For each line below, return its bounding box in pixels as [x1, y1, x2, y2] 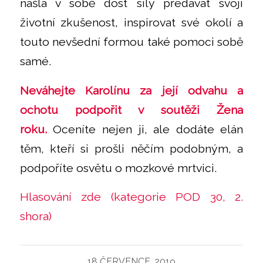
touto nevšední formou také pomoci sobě [19, 35, 244, 49]
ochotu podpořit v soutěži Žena [19, 103, 244, 117]
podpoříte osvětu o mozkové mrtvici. [19, 161, 217, 175]
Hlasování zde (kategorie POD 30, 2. [19, 190, 244, 204]
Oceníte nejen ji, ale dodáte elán [53, 122, 244, 136]
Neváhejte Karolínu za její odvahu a [19, 83, 244, 97]
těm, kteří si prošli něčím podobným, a [19, 141, 244, 156]
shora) [19, 210, 52, 224]
